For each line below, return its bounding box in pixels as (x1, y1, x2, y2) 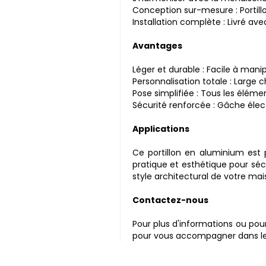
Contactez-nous (132, 194, 208, 207)
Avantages (132, 40, 182, 52)
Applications (132, 123, 189, 135)
